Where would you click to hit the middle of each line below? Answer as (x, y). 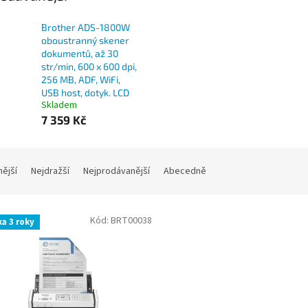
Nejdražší (50, 172)
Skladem (59, 106)
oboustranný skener (85, 41)
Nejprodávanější (117, 172)
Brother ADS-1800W (86, 27)
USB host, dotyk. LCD (85, 93)
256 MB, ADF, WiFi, (81, 80)
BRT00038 (131, 221)
